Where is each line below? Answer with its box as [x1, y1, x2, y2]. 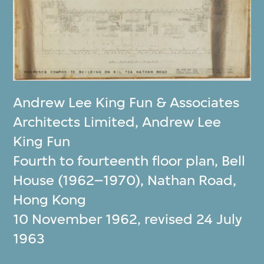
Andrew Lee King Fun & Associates [13, 94, 240, 111]
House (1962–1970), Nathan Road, [13, 171, 237, 189]
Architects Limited [13, 113, 136, 130]
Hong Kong [13, 191, 87, 208]
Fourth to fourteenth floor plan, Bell [13, 152, 246, 169]
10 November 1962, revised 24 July [13, 210, 243, 227]
